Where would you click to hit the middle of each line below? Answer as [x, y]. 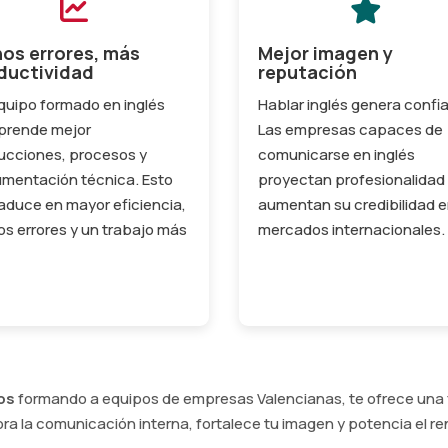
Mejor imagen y [325, 52]
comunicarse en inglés [336, 154]
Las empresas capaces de [350, 129]
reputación [307, 71]
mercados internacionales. [351, 229]
